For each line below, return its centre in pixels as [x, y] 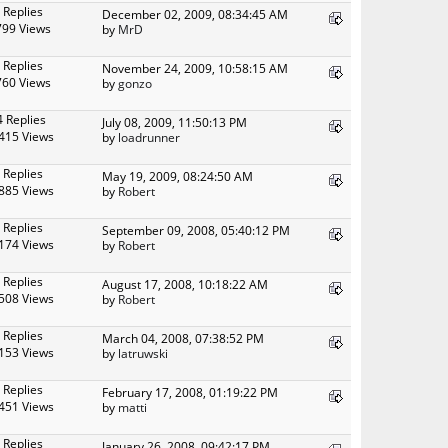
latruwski [143, 352]
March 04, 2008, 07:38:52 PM [183, 337]
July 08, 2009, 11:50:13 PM [174, 121]
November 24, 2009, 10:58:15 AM [195, 67]
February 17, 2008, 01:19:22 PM [190, 391]
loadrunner [149, 136]
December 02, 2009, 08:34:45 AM [195, 13]
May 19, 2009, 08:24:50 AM [177, 175]
